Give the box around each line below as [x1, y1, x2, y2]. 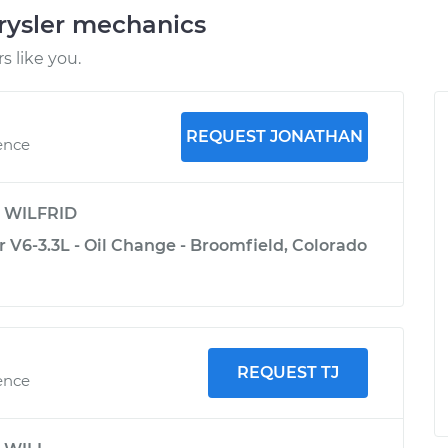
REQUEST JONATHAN [185, 127, 363, 146]
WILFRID [4, 204, 77, 223]
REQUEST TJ [236, 363, 339, 382]
